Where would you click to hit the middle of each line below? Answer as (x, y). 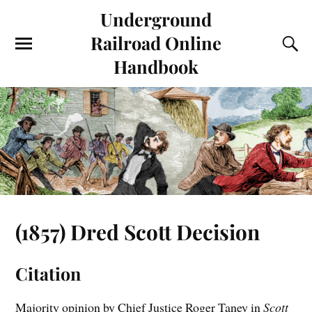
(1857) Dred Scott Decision (138, 231)
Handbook (156, 66)
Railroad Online (156, 42)
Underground (156, 19)
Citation (48, 274)
